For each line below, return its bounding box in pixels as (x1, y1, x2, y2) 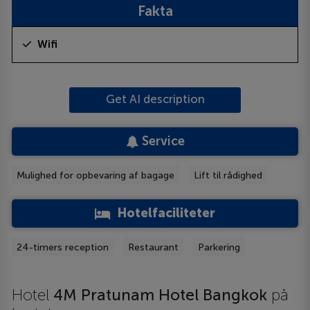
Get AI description (105, 91, 205, 106)
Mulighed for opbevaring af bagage (17, 169, 175, 181)
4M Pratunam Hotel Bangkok (49, 286, 272, 305)
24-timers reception (17, 241, 109, 253)
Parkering (198, 241, 241, 253)
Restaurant (128, 241, 179, 253)
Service (138, 134, 185, 149)
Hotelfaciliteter (118, 206, 215, 221)
